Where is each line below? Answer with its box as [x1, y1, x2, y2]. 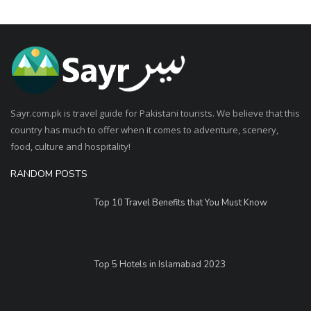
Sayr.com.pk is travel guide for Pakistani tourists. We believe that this [10, 106, 300, 119]
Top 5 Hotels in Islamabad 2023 [94, 258, 226, 271]
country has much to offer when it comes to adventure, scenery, [10, 123, 278, 136]
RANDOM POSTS [10, 167, 87, 180]
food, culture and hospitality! [10, 140, 131, 153]
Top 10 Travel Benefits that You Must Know [94, 196, 267, 209]
